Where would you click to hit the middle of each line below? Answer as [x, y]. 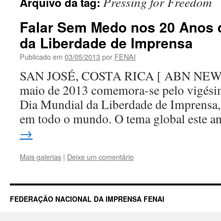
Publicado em [41, 56]
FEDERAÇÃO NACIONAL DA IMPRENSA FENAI [87, 199]
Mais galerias [40, 157]
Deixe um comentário [100, 157]
